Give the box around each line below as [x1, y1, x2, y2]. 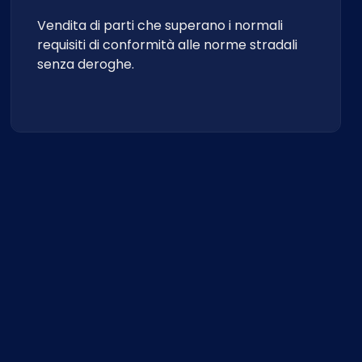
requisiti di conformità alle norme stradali [36, 36, 297, 54]
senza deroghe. [36, 55, 134, 74]
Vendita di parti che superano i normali [36, 16, 283, 35]
